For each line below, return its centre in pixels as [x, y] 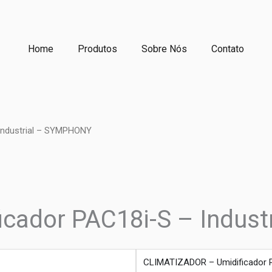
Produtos [97, 49]
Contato [228, 49]
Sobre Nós [164, 49]
